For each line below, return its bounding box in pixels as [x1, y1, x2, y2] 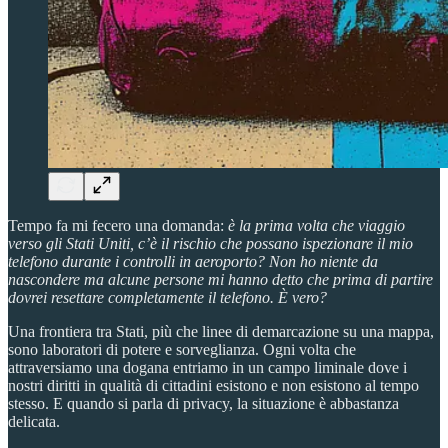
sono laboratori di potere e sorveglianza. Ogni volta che [8, 340, 356, 358]
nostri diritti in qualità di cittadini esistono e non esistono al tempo [8, 376, 419, 394]
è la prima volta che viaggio [228, 216, 405, 234]
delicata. [8, 412, 60, 430]
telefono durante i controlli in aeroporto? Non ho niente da [8, 252, 378, 270]
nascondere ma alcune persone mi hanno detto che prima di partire [8, 270, 433, 288]
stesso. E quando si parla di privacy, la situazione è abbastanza [8, 394, 399, 412]
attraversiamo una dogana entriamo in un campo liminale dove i [8, 358, 407, 376]
